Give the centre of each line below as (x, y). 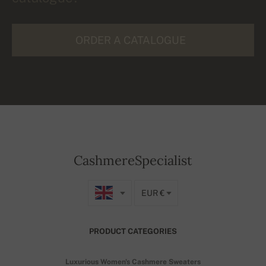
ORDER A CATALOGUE (131, 40)
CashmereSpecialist (133, 160)
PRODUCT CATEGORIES (133, 231)
